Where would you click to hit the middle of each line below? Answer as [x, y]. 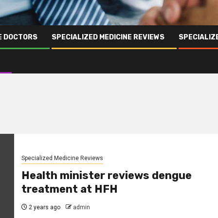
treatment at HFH [69, 189]
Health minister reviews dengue [106, 176]
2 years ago [44, 208]
